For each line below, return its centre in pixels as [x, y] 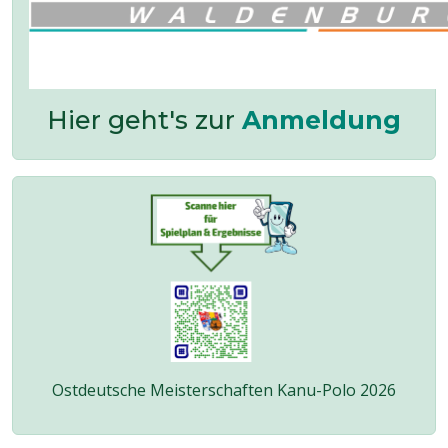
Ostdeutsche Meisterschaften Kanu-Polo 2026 [224, 390]
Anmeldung [321, 120]
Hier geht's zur [144, 120]
